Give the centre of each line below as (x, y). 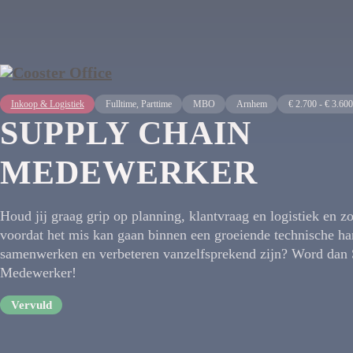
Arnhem (251, 104)
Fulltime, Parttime (138, 104)
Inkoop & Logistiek (47, 104)
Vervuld (31, 305)
